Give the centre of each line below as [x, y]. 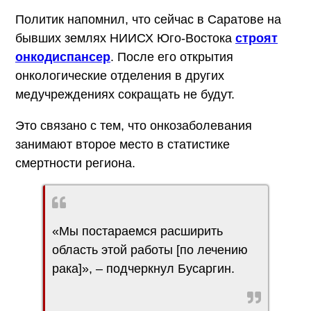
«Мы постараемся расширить [137, 231]
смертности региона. [75, 163]
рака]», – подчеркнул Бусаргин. [143, 268]
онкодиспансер [63, 57]
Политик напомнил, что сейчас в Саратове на [148, 19]
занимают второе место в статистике [123, 144]
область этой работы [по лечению [150, 250]
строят [257, 38]
